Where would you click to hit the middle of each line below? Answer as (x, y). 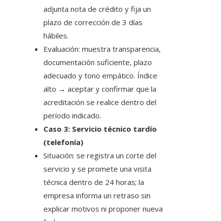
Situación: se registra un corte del (100, 156)
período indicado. (72, 116)
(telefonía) (63, 142)
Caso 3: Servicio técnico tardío (100, 129)
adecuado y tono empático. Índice (100, 76)
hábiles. (56, 36)
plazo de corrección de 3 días (93, 22)
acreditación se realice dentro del (100, 102)
